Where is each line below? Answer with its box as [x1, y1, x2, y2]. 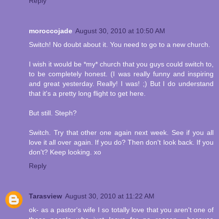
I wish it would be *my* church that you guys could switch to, [29, 60, 214, 68]
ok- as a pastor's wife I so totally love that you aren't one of [29, 206, 214, 214]
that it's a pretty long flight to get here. [29, 89, 146, 98]
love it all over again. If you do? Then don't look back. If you [29, 138, 214, 147]
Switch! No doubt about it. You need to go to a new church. [29, 41, 210, 49]
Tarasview [29, 192, 62, 200]
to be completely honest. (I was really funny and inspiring [29, 70, 214, 78]
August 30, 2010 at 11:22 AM [65, 192, 154, 200]
